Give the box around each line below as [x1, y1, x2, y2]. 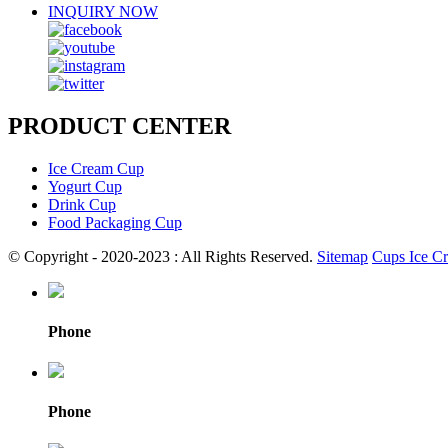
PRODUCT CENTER [8, 112, 231, 139]
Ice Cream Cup [48, 159, 144, 177]
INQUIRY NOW [48, 2, 158, 20]
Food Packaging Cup [48, 213, 182, 231]
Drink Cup [48, 195, 116, 213]
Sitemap [317, 247, 368, 265]
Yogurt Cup [48, 177, 122, 195]
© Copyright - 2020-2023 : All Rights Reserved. [8, 247, 317, 265]
